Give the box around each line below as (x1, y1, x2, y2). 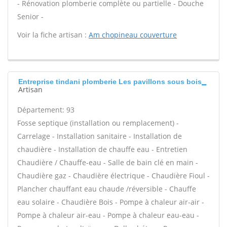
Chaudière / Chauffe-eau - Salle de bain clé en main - (17, 158, 198, 167)
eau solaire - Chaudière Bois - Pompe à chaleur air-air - (17, 197, 204, 207)
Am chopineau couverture (89, 30, 177, 40)
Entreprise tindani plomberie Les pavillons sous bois (18, 78, 202, 86)
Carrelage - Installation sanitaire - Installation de (17, 131, 182, 141)
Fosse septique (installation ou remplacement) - (17, 118, 179, 128)
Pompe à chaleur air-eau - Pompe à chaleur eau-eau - (17, 210, 199, 220)
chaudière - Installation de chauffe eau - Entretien (17, 144, 187, 154)
